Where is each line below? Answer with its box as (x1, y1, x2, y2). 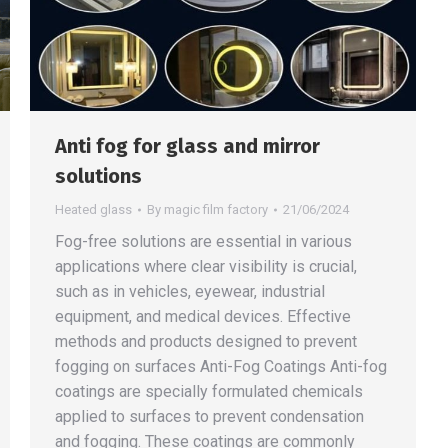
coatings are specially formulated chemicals (55, 382, 363, 401)
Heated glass (55, 202, 132, 217)
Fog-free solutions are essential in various (55, 232, 352, 251)
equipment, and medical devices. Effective (55, 307, 351, 326)
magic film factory (164, 202, 268, 217)
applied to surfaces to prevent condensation (55, 407, 364, 426)
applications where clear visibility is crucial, (55, 257, 357, 276)
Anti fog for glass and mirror (55, 134, 320, 158)
